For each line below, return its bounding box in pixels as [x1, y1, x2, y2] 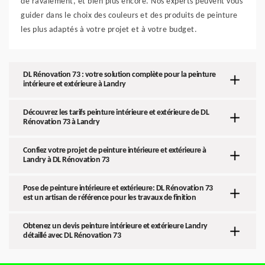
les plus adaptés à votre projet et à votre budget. [21, 25, 197, 34]
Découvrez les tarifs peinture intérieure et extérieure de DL [23, 108, 209, 117]
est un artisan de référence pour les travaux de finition [23, 193, 196, 202]
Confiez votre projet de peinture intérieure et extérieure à [23, 146, 206, 155]
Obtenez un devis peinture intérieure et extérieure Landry [23, 222, 208, 231]
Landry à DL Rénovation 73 [23, 156, 109, 164]
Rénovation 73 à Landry [23, 118, 99, 127]
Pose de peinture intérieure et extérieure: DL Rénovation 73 [23, 184, 213, 193]
